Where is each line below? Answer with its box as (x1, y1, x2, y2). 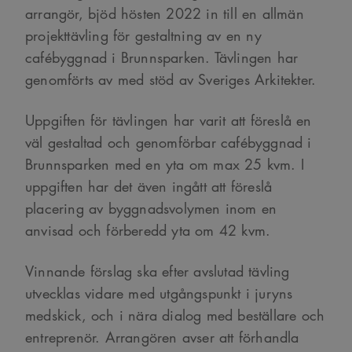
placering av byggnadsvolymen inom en (25, 199, 277, 218)
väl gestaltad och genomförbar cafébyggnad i (25, 133, 312, 152)
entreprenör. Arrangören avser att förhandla (25, 328, 299, 346)
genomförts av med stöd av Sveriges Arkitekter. (25, 70, 317, 89)
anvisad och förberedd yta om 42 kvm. (25, 221, 271, 240)
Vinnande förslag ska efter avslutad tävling (25, 262, 290, 280)
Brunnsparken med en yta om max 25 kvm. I (25, 155, 305, 174)
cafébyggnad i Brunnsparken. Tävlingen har (25, 48, 299, 67)
